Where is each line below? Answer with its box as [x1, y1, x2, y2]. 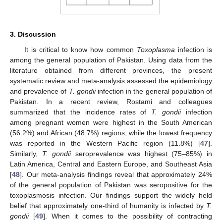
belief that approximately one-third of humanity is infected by [10, 201, 206, 210]
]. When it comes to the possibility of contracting [43, 212, 212, 220]
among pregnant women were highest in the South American [10, 118, 212, 126]
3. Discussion [10, 30, 56, 38]
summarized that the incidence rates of [10, 108, 152, 116]
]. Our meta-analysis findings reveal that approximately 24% [20, 170, 212, 178]
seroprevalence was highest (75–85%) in [71, 149, 213, 158]
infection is [174, 45, 212, 54]
